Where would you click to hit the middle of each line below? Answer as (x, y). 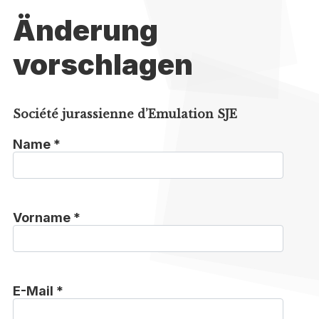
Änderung (85, 31)
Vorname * (46, 218)
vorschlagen (103, 65)
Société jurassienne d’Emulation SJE (125, 114)
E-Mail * (38, 291)
